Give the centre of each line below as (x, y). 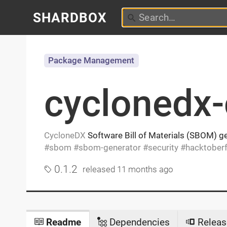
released (100, 170)
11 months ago (145, 170)
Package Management (91, 61)
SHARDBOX (70, 17)
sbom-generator (109, 147)
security (163, 147)
